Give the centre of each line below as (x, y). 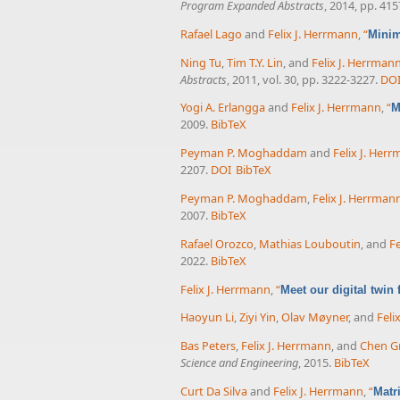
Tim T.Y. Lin (255, 62)
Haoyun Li (207, 317)
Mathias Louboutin (310, 243)
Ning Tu (201, 62)
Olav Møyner (315, 317)
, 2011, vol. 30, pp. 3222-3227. (302, 79)
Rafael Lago (211, 33)
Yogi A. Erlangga (223, 108)
